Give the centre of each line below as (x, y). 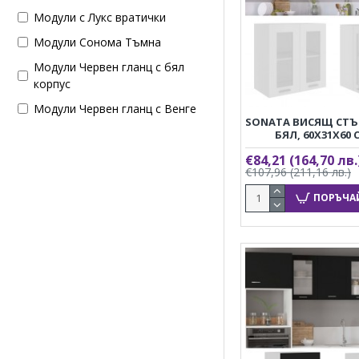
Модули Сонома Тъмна (97, 42)
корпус (52, 84)
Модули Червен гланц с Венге (115, 109)
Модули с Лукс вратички (100, 17)
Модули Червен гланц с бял (109, 67)
